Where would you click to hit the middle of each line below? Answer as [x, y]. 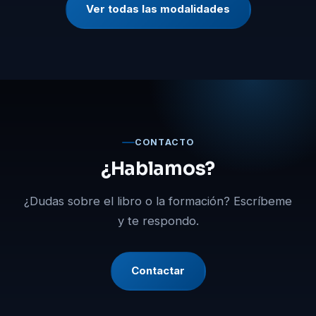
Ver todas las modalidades [158, 9]
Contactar [158, 271]
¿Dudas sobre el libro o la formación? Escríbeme [158, 201]
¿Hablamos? [158, 169]
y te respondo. [158, 220]
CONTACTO [164, 142]
